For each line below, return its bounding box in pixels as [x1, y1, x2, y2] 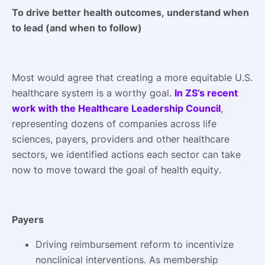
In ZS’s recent [174, 86, 238, 99]
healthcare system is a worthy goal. [12, 86, 174, 99]
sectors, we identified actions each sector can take [12, 148, 241, 160]
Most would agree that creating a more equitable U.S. [12, 71, 253, 83]
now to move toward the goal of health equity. [12, 163, 221, 176]
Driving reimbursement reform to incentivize [35, 238, 234, 250]
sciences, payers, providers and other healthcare [12, 132, 230, 145]
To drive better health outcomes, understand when [12, 6, 249, 18]
